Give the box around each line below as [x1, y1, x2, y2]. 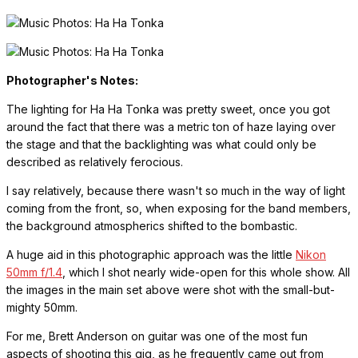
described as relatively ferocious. [6, 155, 183, 169]
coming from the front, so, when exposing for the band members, [6, 201, 351, 216]
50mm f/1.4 [6, 265, 62, 280]
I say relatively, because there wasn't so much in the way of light [6, 184, 345, 198]
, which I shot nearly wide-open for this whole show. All [62, 265, 350, 280]
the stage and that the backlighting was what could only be [6, 137, 316, 152]
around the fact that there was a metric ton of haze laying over [6, 120, 336, 134]
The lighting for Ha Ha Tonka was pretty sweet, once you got [6, 102, 330, 117]
